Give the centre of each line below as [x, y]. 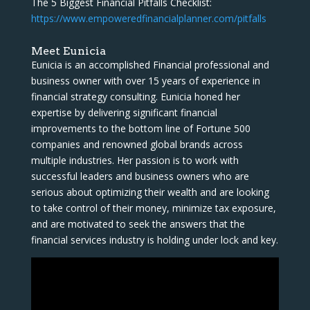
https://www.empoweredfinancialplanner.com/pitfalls [148, 18]
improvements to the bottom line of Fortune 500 [140, 128]
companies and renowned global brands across [137, 144]
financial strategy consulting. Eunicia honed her [135, 96]
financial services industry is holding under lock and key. [154, 239]
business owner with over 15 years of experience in [145, 80]
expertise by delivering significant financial [124, 112]
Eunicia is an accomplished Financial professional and [150, 64]
